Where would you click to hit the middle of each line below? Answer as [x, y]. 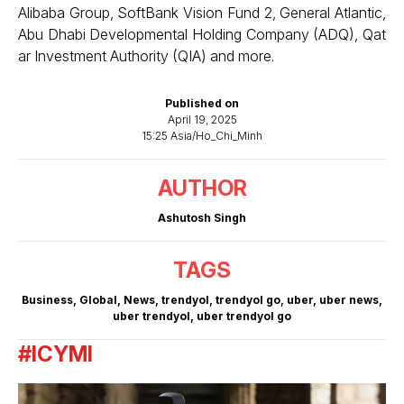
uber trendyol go [244, 316]
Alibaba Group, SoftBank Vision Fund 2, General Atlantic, [202, 13]
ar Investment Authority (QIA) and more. [146, 56]
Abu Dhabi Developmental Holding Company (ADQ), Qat [202, 34]
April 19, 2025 [202, 119]
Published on [202, 103]
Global [98, 300]
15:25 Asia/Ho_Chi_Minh [202, 136]
